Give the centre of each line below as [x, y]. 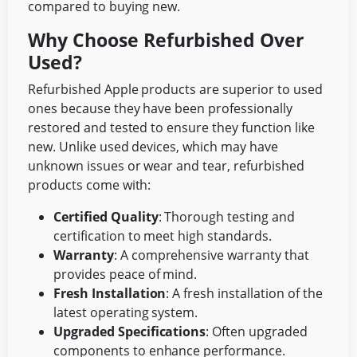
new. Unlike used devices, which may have [153, 147]
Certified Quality [106, 217]
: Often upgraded [257, 331]
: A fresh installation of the [244, 293]
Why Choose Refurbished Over [166, 40]
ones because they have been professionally [160, 108]
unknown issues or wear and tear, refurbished [166, 166]
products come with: [90, 185]
